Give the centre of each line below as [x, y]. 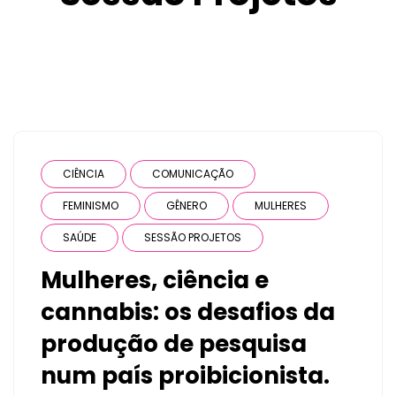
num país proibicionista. [185, 375]
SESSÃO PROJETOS [193, 237]
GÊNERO [187, 205]
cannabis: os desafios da [188, 312]
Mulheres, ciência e [155, 280]
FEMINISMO [91, 205]
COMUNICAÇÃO [193, 173]
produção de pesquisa [174, 343]
